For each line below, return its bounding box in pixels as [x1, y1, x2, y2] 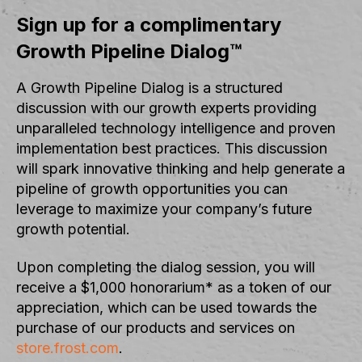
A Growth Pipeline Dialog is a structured [16, 78, 283, 96]
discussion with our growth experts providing [16, 99, 317, 116]
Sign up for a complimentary [16, 12, 281, 36]
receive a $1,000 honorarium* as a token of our [16, 279, 331, 296]
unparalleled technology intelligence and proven [16, 119, 335, 137]
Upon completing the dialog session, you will [16, 259, 315, 276]
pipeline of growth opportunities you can [16, 179, 288, 197]
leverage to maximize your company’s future [16, 200, 312, 217]
